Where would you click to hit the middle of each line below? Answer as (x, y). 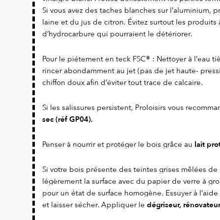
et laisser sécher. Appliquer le (95, 205)
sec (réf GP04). (68, 120)
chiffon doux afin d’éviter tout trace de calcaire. (123, 83)
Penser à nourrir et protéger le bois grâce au (118, 145)
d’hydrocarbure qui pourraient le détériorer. (117, 34)
